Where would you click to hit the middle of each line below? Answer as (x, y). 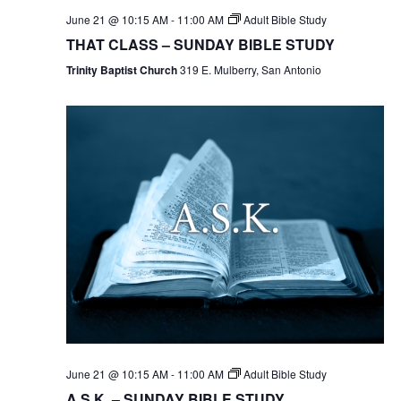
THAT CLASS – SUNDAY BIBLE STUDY (200, 45)
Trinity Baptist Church (123, 70)
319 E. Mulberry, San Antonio (250, 70)
